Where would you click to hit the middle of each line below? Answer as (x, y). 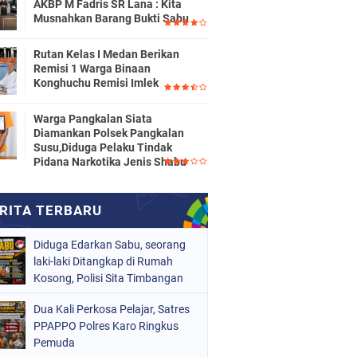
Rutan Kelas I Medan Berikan (106, 54)
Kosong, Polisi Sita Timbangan (108, 278)
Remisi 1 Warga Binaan (92, 68)
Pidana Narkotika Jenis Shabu (110, 161)
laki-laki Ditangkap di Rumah (103, 261)
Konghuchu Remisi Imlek (96, 82)
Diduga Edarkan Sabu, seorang (110, 244)
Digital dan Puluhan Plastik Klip (110, 294)
